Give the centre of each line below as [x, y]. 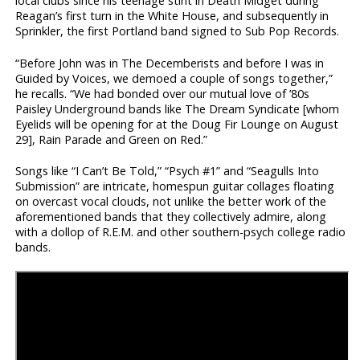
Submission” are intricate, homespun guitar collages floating [175, 186]
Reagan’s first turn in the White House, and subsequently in [172, 16]
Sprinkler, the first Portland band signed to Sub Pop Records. [178, 31]
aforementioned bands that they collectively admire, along [171, 216]
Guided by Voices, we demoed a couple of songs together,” [174, 78]
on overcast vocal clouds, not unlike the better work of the [171, 201]
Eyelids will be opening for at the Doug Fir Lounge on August [177, 124]
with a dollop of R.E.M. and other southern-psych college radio [181, 231]
